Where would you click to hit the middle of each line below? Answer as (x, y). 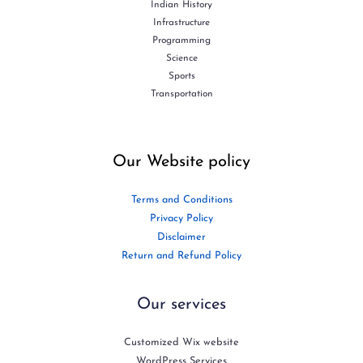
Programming (181, 41)
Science (181, 59)
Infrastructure (181, 23)
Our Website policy (181, 162)
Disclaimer (181, 237)
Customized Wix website (181, 343)
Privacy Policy (181, 219)
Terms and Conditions (181, 200)
